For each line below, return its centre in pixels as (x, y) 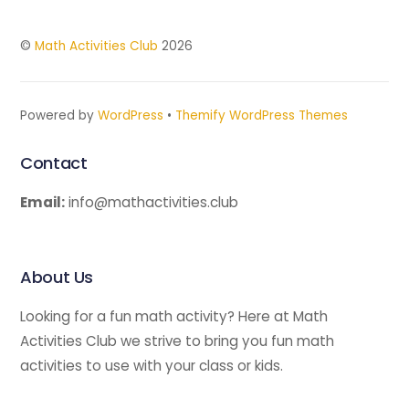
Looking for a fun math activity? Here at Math (174, 317)
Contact (54, 163)
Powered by (59, 116)
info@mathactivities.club (152, 202)
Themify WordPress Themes (262, 116)
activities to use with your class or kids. (152, 366)
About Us (57, 278)
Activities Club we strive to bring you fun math (178, 341)
